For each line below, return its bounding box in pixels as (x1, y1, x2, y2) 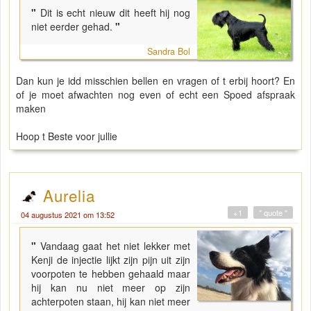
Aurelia (42, 184, 95, 207)
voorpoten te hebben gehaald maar (31, 267, 191, 281)
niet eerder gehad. (31, 19, 112, 34)
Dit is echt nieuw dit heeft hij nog (40, 6, 191, 20)
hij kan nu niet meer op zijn (31, 280, 191, 295)
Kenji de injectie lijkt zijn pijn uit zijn (31, 253, 191, 267)
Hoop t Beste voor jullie (16, 129, 117, 144)
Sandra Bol (147, 45, 191, 58)
